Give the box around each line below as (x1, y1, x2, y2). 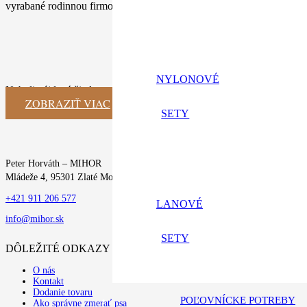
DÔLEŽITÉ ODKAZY (5, 243, 110, 255)
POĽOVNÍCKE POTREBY (180, 295, 295, 306)
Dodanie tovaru (33, 287, 93, 298)
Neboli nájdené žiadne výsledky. (5, 84, 146, 97)
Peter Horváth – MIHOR (5, 158, 101, 169)
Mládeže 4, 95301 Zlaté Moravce (5, 172, 134, 183)
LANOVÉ (156, 198, 203, 210)
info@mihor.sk (5, 214, 64, 225)
